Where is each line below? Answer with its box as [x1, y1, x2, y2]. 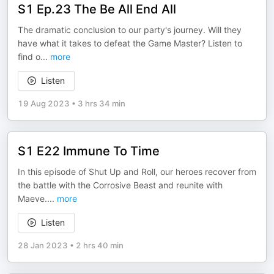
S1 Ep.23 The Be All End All [18, 2, 176, 17]
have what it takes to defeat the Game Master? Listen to [18, 38, 242, 48]
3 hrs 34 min [78, 98, 125, 108]
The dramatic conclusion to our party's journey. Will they [18, 24, 242, 35]
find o [18, 51, 40, 62]
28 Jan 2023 [18, 240, 68, 250]
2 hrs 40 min [76, 240, 124, 250]
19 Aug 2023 [18, 98, 70, 108]
